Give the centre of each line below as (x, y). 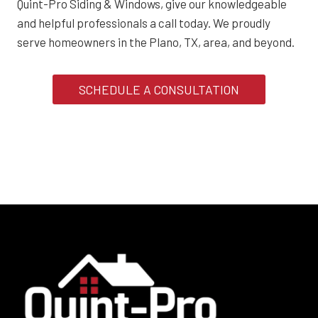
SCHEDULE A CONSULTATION (159, 90)
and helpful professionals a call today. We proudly (144, 23)
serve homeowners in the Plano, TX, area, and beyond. (156, 42)
